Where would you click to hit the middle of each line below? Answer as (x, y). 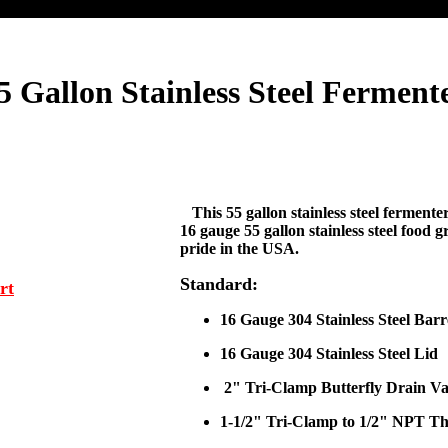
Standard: (219, 284)
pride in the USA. (241, 248)
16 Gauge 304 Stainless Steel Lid (329, 353)
